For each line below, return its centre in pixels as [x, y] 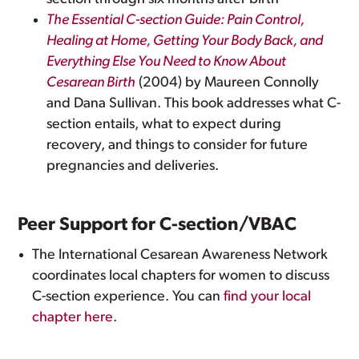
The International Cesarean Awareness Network [180, 255]
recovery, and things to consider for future [177, 145]
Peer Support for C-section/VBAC [157, 226]
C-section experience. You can [128, 297]
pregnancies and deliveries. [133, 166]
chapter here [73, 318]
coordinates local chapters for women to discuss [181, 276]
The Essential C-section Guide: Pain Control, [176, 20]
